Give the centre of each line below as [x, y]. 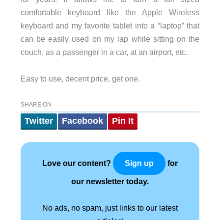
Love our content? [78, 163]
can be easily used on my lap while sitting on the [110, 39]
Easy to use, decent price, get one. [80, 78]
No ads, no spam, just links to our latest [110, 207]
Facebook [82, 121]
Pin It [123, 121]
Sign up [139, 163]
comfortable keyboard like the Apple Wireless [110, 13]
